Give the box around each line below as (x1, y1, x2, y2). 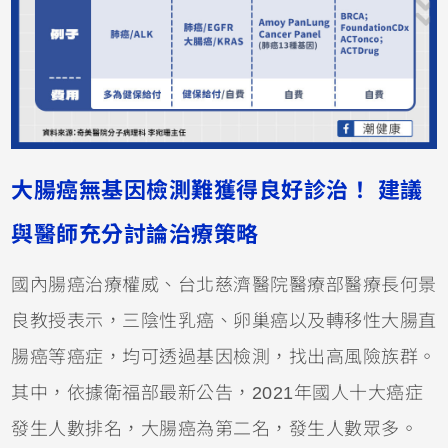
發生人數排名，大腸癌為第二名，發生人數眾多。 (11, 419, 419, 440)
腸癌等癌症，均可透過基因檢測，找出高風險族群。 (11, 347, 437, 368)
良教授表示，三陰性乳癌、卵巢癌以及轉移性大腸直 (11, 311, 437, 332)
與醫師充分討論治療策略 (11, 222, 259, 248)
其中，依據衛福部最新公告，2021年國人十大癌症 (11, 383, 424, 404)
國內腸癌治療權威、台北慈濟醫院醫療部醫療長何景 (11, 275, 437, 296)
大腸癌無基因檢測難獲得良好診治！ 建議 (11, 178, 423, 204)
